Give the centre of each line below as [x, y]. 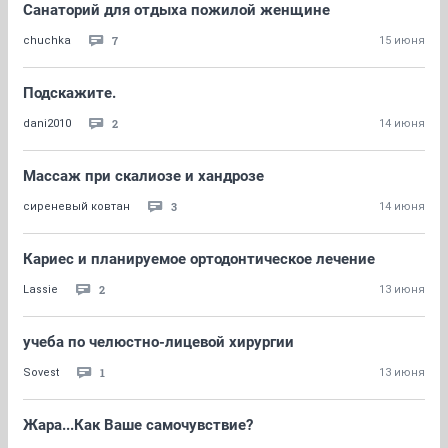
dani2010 [47, 123]
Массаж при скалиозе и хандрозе [143, 176]
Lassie [40, 289]
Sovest [41, 372]
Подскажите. [69, 93]
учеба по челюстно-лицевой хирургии [158, 342]
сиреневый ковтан [76, 206]
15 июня [402, 40]
